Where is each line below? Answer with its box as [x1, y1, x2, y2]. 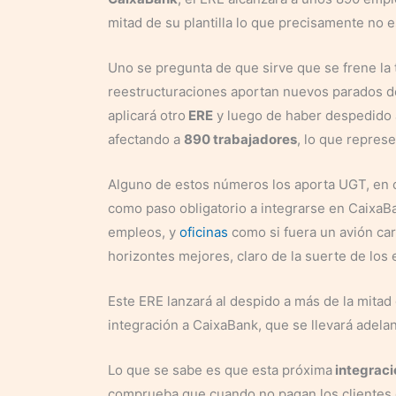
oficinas [179, 223, 228, 240]
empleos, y [108, 223, 179, 240]
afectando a [108, 130, 184, 148]
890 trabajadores [184, 130, 297, 148]
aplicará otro [108, 106, 186, 124]
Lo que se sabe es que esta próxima [108, 361, 332, 378]
